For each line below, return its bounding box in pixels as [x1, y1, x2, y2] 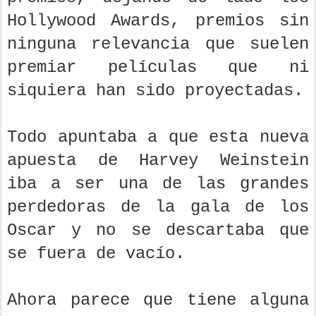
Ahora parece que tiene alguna [7, 291, 309, 310]
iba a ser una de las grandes [7, 174, 309, 194]
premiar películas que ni [7, 58, 309, 78]
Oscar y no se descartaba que [7, 221, 309, 241]
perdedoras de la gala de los [7, 197, 309, 217]
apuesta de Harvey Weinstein [7, 151, 309, 171]
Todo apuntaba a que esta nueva [7, 128, 309, 147]
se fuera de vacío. [7, 244, 185, 264]
